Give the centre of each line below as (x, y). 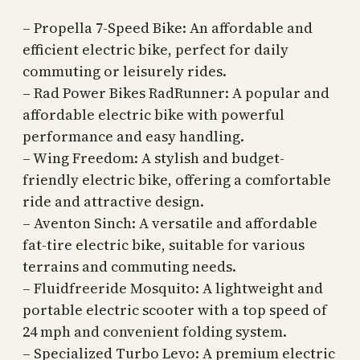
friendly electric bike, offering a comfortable (177, 180)
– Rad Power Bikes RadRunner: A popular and (176, 93)
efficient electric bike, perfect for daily (155, 50)
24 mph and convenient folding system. (155, 332)
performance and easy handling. (133, 137)
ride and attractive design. (113, 202)
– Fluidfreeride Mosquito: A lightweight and (173, 288)
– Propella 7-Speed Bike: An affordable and (168, 28)
